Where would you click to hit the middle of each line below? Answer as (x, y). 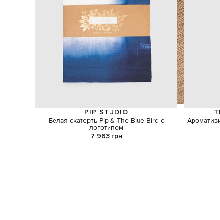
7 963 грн (107, 136)
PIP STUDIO (107, 112)
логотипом (107, 127)
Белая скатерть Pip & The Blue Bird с (107, 121)
